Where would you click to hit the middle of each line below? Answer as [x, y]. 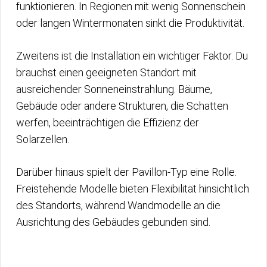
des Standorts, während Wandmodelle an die [118, 205]
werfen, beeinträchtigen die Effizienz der [108, 122]
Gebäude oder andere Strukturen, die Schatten [122, 105]
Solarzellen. [43, 139]
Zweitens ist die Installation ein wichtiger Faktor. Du [132, 55]
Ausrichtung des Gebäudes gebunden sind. [113, 222]
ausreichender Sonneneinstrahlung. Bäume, [114, 89]
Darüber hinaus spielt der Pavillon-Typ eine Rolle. [126, 172]
